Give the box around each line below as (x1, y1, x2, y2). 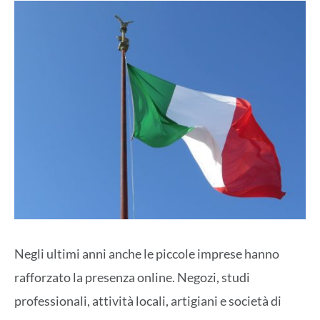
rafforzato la (14, 269, 85, 286)
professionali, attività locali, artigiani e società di (14, 293, 281, 309)
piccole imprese (156, 246, 242, 262)
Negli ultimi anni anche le (14, 246, 156, 262)
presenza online (85, 269, 172, 286)
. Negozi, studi (172, 269, 250, 286)
